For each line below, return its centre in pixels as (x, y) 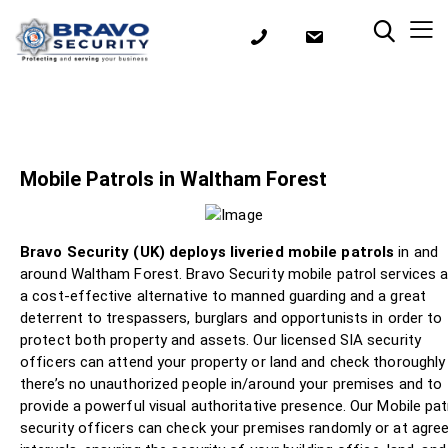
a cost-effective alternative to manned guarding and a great (223, 295)
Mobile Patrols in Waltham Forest (173, 178)
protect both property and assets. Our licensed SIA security (220, 339)
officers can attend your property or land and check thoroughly (233, 361)
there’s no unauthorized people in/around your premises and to (231, 383)
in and (416, 251)
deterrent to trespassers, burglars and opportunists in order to (231, 317)
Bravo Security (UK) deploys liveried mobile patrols (207, 251)
